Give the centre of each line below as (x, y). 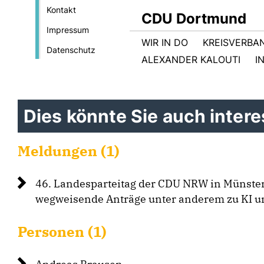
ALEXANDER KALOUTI (191, 60)
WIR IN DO (165, 42)
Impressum (67, 30)
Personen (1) (62, 232)
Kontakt (61, 10)
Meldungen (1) (69, 151)
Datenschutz (71, 50)
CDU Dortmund (194, 19)
